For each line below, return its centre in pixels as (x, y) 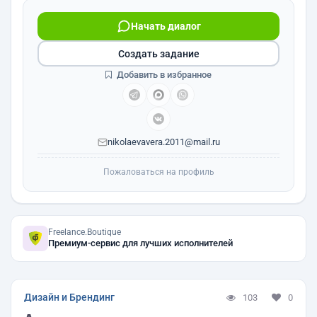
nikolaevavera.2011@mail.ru (163, 142)
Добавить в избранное (163, 75)
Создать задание (158, 53)
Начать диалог (166, 26)
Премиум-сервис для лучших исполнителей (140, 243)
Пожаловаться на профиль (158, 172)
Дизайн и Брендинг (69, 297)
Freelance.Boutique (85, 232)
